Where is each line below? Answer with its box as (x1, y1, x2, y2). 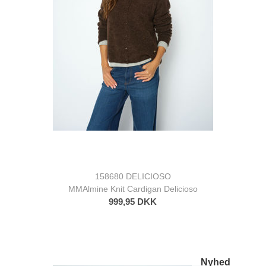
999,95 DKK (109, 196, 157, 207)
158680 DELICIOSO (94, 171, 171, 181)
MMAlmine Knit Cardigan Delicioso (68, 183, 198, 194)
